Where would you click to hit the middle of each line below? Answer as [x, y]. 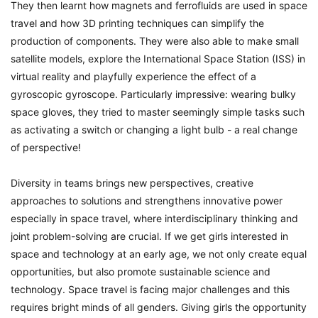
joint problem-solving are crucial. [86, 236]
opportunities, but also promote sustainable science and [141, 272]
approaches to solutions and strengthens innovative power [147, 201]
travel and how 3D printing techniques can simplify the [137, 23]
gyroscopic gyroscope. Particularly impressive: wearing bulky [153, 94]
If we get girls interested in [226, 236]
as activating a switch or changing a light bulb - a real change [154, 130]
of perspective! [46, 147]
